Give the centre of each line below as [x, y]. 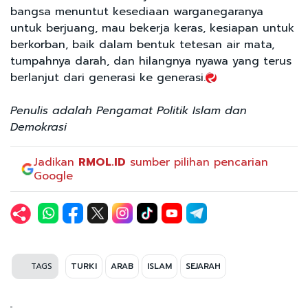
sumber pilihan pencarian [197, 162]
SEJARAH [203, 266]
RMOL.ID [102, 162]
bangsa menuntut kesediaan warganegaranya [137, 11]
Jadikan [56, 162]
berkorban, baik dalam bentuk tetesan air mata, [142, 44]
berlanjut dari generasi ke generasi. [108, 77]
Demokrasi [38, 127]
